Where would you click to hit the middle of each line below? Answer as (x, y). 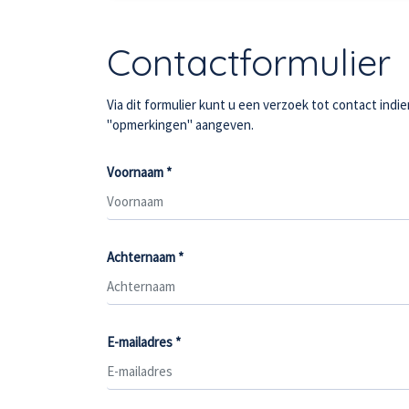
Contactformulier (249, 62)
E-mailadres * (144, 342)
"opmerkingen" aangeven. (180, 125)
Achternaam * (145, 257)
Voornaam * (139, 172)
